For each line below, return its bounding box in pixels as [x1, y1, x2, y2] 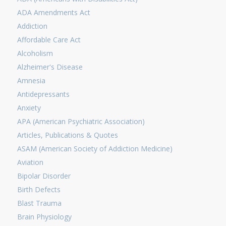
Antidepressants [17, 89, 70, 99]
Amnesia [17, 76, 45, 85]
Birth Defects [17, 185, 61, 194]
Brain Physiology [17, 212, 72, 221]
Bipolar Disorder [17, 171, 71, 181]
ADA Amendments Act [17, 8, 90, 17]
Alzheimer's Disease [17, 62, 83, 72]
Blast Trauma [17, 198, 62, 208]
